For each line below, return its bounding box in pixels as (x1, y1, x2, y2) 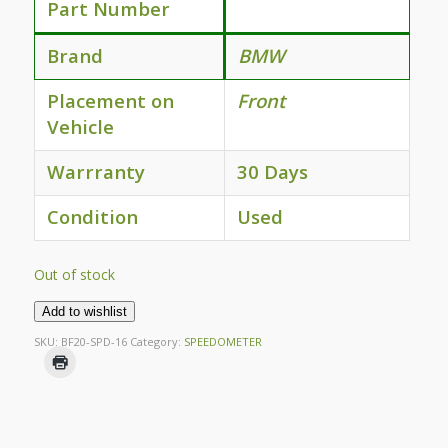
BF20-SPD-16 (60, 334, 127, 350)
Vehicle (46, 113, 114, 139)
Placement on (46, 87, 174, 113)
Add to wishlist (41, 304, 127, 320)
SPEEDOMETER (183, 334, 262, 350)
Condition (46, 203, 138, 229)
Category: (129, 334, 184, 350)
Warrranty (46, 158, 145, 184)
